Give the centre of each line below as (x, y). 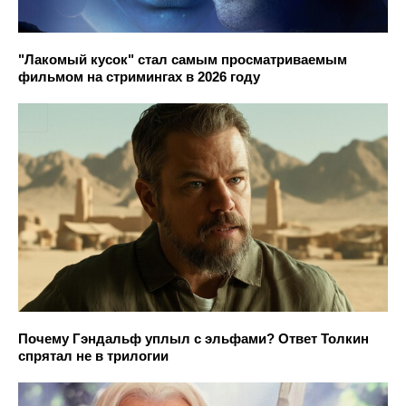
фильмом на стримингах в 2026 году (139, 77)
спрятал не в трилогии (93, 355)
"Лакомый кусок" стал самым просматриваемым (183, 60)
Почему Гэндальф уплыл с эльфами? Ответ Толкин (193, 338)
